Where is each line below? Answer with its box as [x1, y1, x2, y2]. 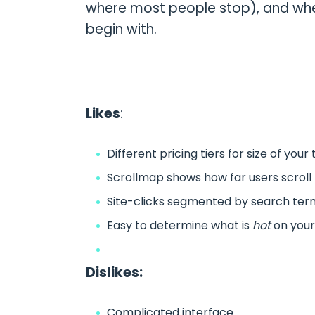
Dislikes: [85, 262, 143, 282]
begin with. [85, 19, 157, 39]
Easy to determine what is [106, 217, 252, 233]
